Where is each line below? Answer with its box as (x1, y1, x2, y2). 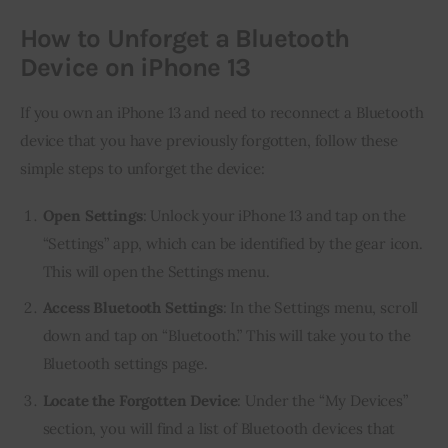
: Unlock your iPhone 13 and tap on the (142, 206, 406, 226)
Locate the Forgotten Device (42, 390, 238, 410)
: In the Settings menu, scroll (222, 298, 419, 318)
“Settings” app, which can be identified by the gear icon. (42, 234, 423, 254)
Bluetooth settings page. (42, 354, 208, 374)
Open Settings (42, 206, 143, 226)
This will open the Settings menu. (42, 262, 270, 282)
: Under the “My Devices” (237, 390, 408, 410)
